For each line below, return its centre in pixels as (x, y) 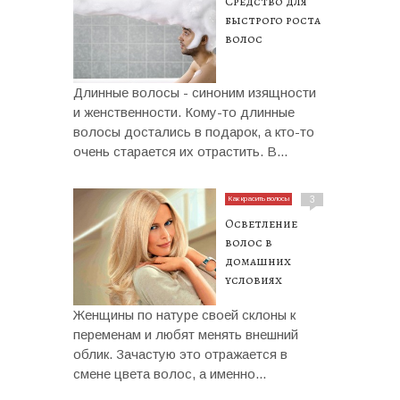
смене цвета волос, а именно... (170, 374)
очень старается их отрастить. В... (180, 152)
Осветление (261, 224)
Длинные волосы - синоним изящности (195, 93)
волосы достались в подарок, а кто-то (194, 132)
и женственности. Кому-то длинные (184, 112)
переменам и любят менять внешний (186, 335)
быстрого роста (273, 21)
